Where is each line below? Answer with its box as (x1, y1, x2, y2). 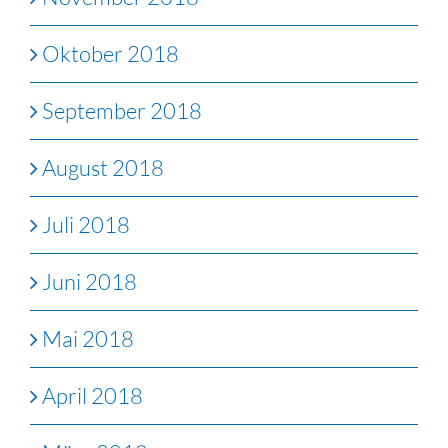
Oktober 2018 (42, 40, 179, 68)
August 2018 (42, 154, 164, 182)
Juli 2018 (42, 211, 130, 239)
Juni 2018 (42, 268, 137, 296)
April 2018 (42, 382, 143, 410)
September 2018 (42, 97, 202, 125)
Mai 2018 (42, 325, 134, 353)
